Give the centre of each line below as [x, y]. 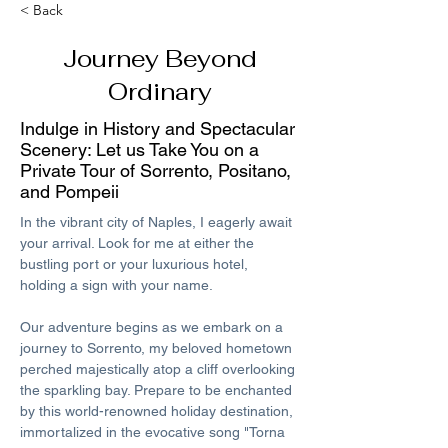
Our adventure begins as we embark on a [153, 327]
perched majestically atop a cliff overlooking [159, 369]
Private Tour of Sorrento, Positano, [155, 170]
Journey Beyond [160, 58]
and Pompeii [69, 191]
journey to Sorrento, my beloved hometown [158, 348]
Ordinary [160, 91]
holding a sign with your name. [118, 285]
